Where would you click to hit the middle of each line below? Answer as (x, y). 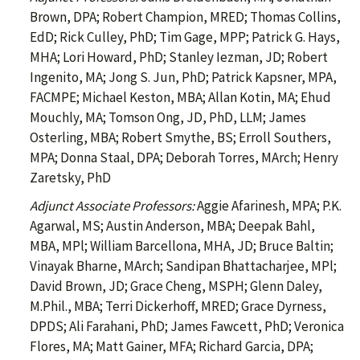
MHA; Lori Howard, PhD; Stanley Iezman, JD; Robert (179, 57)
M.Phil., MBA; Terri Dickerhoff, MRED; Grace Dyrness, (178, 307)
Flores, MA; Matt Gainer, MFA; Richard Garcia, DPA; (172, 347)
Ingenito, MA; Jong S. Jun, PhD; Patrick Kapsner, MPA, (183, 78)
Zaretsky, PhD (70, 178)
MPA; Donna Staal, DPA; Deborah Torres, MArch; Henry (184, 158)
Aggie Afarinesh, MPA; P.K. (269, 206)
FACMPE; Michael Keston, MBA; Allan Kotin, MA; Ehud (180, 98)
